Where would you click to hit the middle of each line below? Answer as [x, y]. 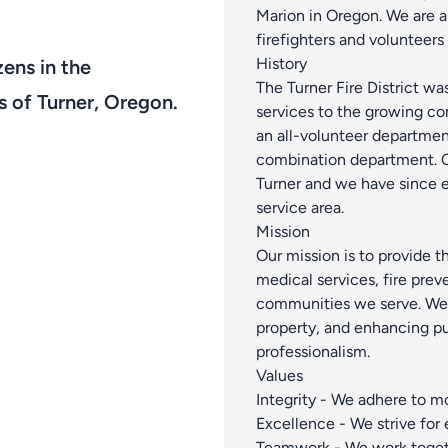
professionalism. [313, 351]
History [281, 63]
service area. [300, 207]
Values [279, 375]
